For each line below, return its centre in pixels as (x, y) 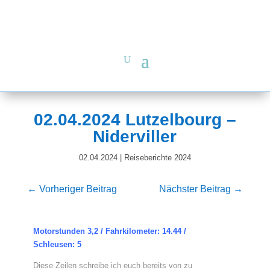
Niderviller (135, 137)
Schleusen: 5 (57, 244)
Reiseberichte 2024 (157, 158)
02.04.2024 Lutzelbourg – (135, 120)
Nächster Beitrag (195, 189)
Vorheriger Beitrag (78, 189)
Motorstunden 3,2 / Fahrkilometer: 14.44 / (109, 231)
